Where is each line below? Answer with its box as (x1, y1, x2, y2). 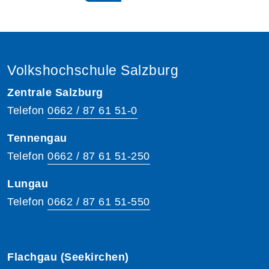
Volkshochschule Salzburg (7, 62, 178, 78)
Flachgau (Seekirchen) (7, 250, 129, 263)
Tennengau (7, 131, 67, 144)
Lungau (7, 177, 48, 190)
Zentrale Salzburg (7, 86, 103, 98)
